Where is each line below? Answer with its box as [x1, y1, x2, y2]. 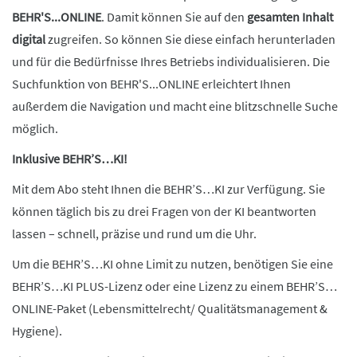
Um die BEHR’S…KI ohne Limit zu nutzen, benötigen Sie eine [12, 256, 333, 272]
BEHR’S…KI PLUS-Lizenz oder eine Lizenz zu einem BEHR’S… [12, 278, 337, 294]
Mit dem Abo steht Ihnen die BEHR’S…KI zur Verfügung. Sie [12, 181, 325, 197]
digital [12, 31, 45, 47]
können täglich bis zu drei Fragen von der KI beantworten [12, 203, 316, 219]
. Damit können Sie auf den [101, 9, 247, 25]
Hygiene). [12, 323, 62, 339]
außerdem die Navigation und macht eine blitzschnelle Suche [12, 98, 338, 114]
